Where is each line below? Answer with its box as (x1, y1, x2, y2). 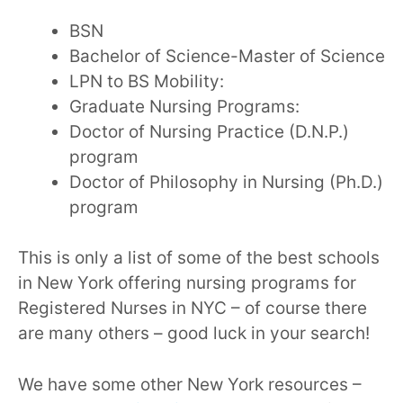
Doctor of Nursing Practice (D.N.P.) (69, 121, 349, 142)
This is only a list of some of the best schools (18, 247, 380, 269)
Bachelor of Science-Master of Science (69, 45, 385, 67)
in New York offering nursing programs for (18, 273, 356, 294)
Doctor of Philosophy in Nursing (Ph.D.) (69, 171, 383, 193)
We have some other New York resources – (18, 373, 362, 395)
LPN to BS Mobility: (69, 70, 224, 92)
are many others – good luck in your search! (18, 323, 370, 345)
